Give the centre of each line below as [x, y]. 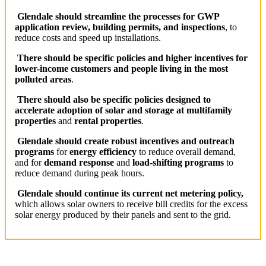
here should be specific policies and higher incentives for [136, 58]
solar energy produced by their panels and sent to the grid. [123, 214]
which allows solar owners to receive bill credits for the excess [131, 204]
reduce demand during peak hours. [80, 173]
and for [29, 162]
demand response [79, 162]
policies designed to [172, 99]
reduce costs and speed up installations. [88, 37]
